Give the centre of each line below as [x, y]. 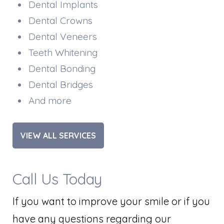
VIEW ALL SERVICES [58, 135]
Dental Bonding [62, 68]
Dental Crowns [60, 20]
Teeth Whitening [63, 52]
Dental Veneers [63, 36]
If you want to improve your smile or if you [111, 201]
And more [50, 100]
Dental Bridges [61, 84]
